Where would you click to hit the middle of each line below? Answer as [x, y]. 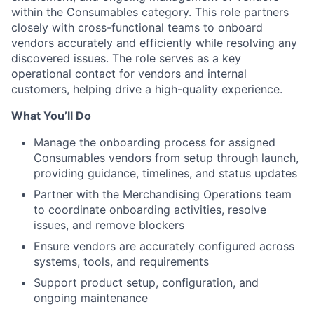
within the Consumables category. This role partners [150, 12]
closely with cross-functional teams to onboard [137, 27]
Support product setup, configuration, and [146, 282]
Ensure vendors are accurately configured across [164, 246]
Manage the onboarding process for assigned [155, 142]
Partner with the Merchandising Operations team [163, 194]
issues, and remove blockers [109, 225]
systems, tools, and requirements [121, 261]
